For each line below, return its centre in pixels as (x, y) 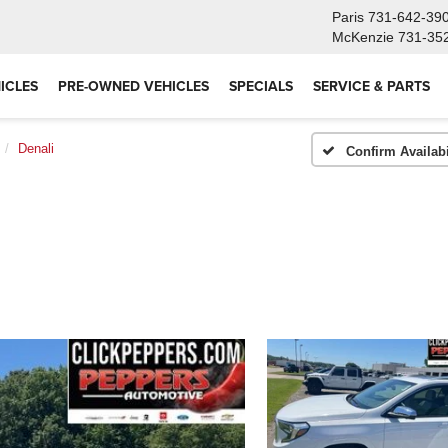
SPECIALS (261, 86)
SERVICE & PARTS (371, 86)
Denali (36, 148)
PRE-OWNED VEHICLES (133, 86)
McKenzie (363, 37)
